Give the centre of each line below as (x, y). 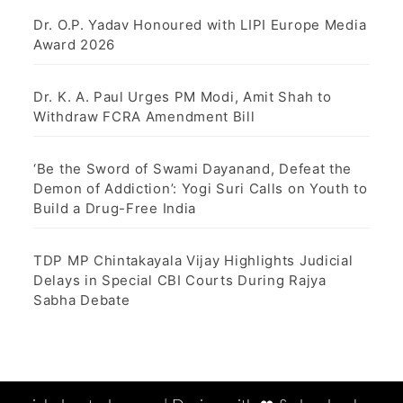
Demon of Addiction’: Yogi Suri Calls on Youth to (201, 188)
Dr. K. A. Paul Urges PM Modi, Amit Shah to (183, 96)
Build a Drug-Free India (115, 208)
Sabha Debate (82, 300)
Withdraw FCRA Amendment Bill (144, 116)
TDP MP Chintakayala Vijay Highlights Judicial (193, 260)
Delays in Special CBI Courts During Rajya (180, 280)
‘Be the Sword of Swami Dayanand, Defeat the (193, 168)
